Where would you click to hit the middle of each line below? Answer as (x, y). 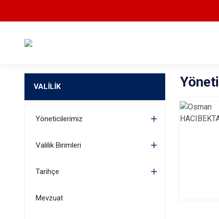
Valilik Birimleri (58, 145)
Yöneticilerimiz (59, 119)
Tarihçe (47, 172)
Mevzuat (49, 198)
